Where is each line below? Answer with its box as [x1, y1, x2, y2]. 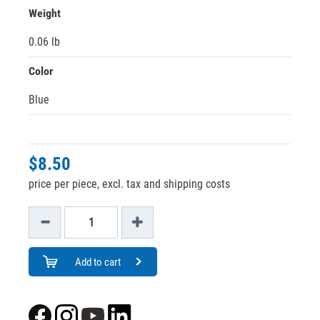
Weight [29, 6, 61, 20]
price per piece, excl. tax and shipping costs [29, 177, 230, 191]
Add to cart [74, 256, 121, 269]
